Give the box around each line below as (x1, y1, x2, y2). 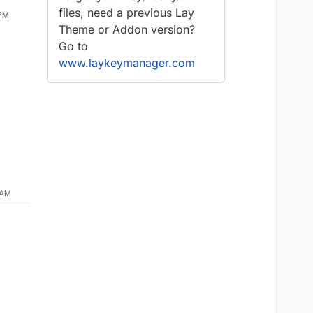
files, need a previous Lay (59, 6, 194, 20)
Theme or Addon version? (59, 22, 195, 37)
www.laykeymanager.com (59, 56, 195, 71)
